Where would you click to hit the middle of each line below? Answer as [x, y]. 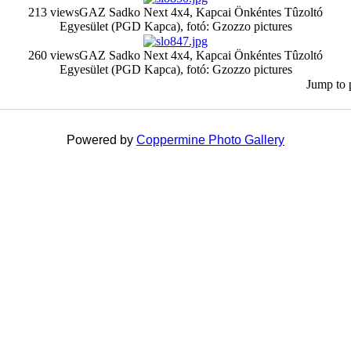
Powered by [101, 140]
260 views [54, 55]
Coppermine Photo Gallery [210, 140]
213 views [54, 12]
